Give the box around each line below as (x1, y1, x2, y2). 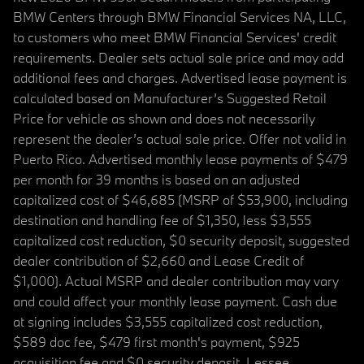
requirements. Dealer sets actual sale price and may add (13, 49, 344, 67)
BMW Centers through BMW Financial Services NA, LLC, (13, 8, 346, 26)
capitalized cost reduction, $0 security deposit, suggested (13, 232, 349, 249)
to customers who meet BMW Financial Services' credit (13, 28, 336, 46)
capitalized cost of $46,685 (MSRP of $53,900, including (13, 191, 348, 209)
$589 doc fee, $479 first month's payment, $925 (13, 333, 300, 351)
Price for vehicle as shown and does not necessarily (13, 110, 315, 128)
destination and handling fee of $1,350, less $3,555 (13, 211, 311, 229)
